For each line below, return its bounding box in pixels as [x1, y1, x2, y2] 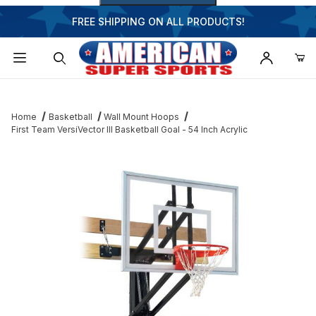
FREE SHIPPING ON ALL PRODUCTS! [71, 16, 245, 28]
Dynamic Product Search [20, 83, 136, 96]
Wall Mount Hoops [104, 111, 180, 123]
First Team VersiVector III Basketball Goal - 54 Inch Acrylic [11, 124, 248, 135]
